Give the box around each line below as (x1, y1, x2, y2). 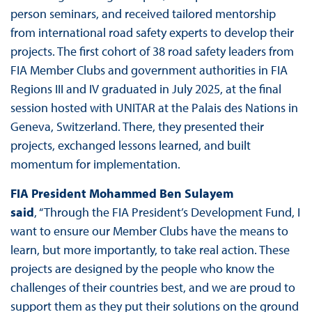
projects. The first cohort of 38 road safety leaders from (10, 43, 294, 60)
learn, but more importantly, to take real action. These (10, 242, 290, 258)
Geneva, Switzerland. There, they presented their (10, 118, 264, 135)
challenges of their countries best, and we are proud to (10, 279, 295, 296)
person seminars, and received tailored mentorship (10, 6, 276, 22)
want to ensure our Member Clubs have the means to (10, 223, 288, 240)
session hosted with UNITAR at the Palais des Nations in (10, 100, 298, 116)
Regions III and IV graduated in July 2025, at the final (10, 81, 281, 97)
